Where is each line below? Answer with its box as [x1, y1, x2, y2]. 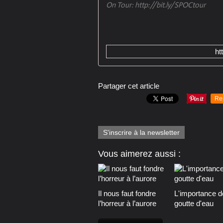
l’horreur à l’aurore [98, 199, 156, 208]
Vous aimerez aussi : [98, 149, 181, 159]
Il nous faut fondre [98, 189, 156, 198]
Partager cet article [98, 82, 159, 91]
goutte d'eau [174, 199, 214, 208]
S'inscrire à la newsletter [103, 128, 180, 137]
